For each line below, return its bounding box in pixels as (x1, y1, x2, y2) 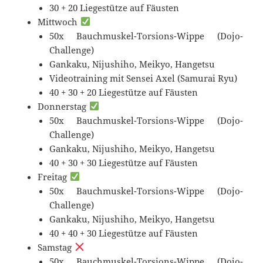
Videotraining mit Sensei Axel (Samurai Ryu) (49, 72, 238, 84)
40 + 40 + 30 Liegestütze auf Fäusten (49, 227, 198, 239)
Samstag (38, 241, 75, 253)
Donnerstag (38, 100, 89, 112)
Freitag (38, 170, 70, 183)
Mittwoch (38, 15, 80, 28)
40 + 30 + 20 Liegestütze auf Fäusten (49, 86, 198, 98)
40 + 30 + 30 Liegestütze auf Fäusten (49, 156, 198, 168)
